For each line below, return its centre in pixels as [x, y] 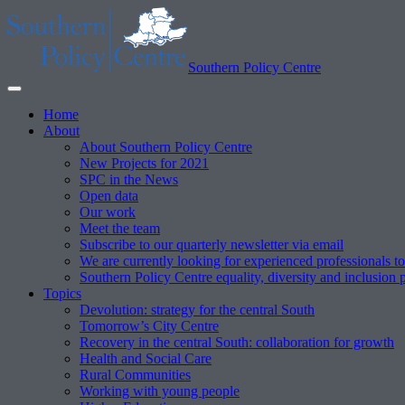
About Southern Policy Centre [166, 147]
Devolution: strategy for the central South [197, 310]
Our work [108, 212]
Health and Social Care [146, 358]
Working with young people [160, 391]
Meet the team [120, 228]
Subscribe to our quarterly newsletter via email [212, 245]
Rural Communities [135, 375]
